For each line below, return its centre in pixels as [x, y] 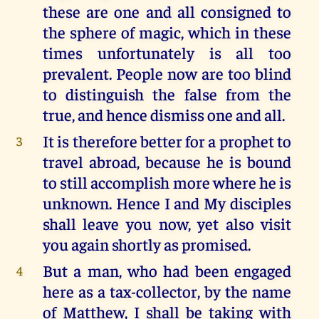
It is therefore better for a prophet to [167, 140]
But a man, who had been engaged [167, 270]
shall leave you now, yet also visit [167, 223]
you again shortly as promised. [146, 244]
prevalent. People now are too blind [167, 73]
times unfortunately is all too [167, 52]
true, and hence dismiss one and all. [163, 114]
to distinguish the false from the [167, 93]
